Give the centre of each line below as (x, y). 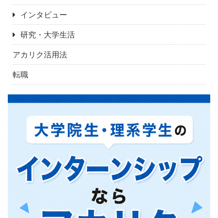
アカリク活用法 (40, 54)
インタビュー (44, 14)
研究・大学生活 (48, 34)
